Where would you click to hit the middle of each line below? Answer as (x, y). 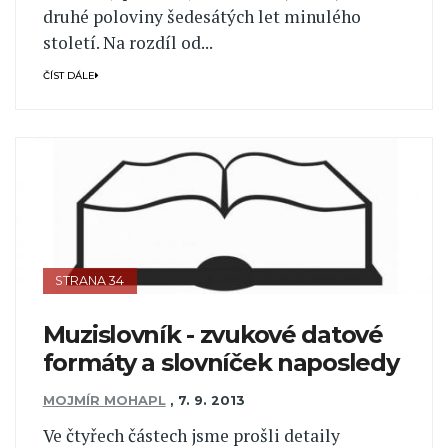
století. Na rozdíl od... (127, 43)
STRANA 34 (90, 281)
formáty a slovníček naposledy (220, 363)
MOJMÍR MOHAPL (104, 401)
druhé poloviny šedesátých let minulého (201, 17)
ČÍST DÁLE (68, 75)
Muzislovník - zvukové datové (212, 335)
